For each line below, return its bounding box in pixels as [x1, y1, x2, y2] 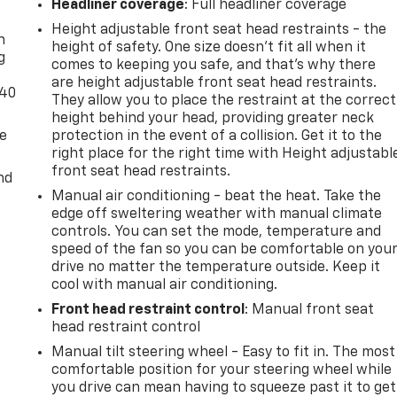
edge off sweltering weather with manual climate [51, 206, 383, 222]
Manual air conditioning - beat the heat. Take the [51, 189, 382, 204]
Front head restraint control [51, 302, 245, 317]
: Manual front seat [245, 302, 375, 317]
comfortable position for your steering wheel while [51, 362, 393, 378]
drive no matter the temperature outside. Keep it [51, 260, 381, 275]
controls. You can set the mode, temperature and [51, 224, 382, 239]
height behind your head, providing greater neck [51, 111, 375, 126]
